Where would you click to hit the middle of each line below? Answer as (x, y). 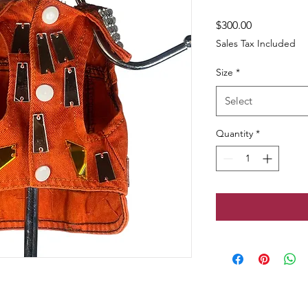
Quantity (234, 133)
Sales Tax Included (256, 43)
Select (239, 101)
